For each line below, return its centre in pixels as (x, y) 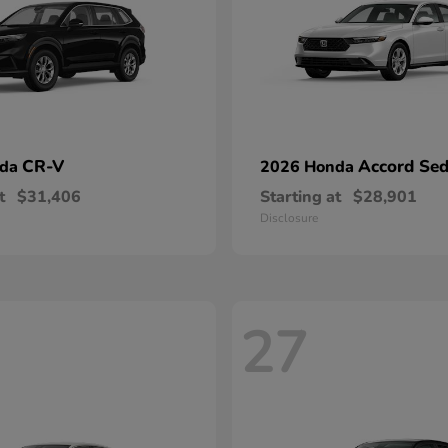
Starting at (300, 197)
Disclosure (289, 218)
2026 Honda (309, 167)
